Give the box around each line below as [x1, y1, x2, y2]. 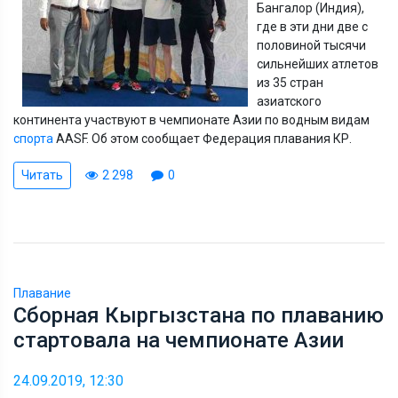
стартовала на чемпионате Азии [13, 327, 344, 353]
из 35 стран [257, 75, 323, 90]
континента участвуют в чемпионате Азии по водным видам [13, 112, 370, 127]
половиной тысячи [257, 37, 366, 52]
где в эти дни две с [257, 19, 368, 34]
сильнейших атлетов [257, 56, 378, 71]
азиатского [257, 93, 322, 108]
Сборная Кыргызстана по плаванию [13, 302, 384, 328]
